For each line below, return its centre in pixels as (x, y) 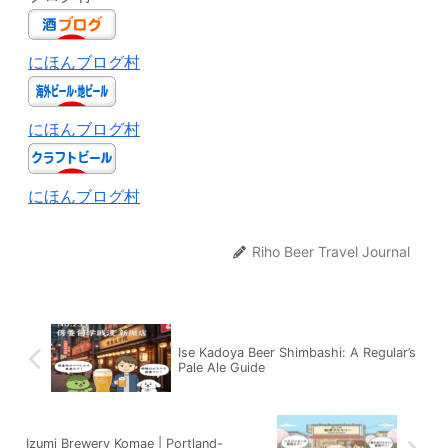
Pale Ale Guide (221, 367)
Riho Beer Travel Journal (331, 252)
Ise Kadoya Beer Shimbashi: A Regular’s (296, 352)
